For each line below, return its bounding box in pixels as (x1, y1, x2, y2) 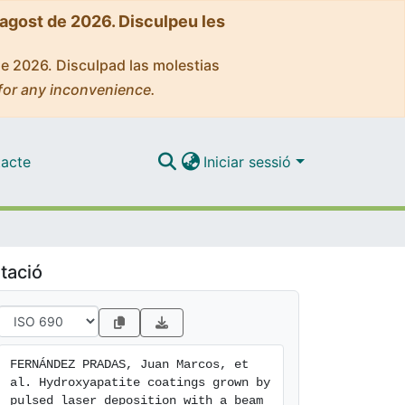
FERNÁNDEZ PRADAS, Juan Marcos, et (10, 357, 249, 372)
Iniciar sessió (203, 152, 297, 171)
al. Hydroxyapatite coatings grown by (10, 375, 270, 390)
